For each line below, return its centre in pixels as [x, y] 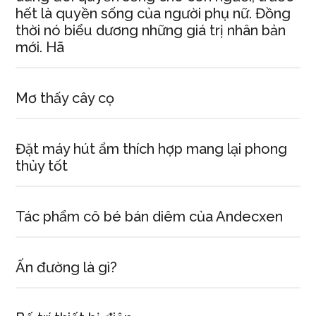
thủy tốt [42, 166]
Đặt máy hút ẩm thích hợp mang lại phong [152, 149]
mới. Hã [40, 47]
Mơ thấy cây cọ [65, 98]
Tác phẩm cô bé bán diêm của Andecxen [150, 217]
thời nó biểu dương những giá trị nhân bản [151, 30]
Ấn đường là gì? [67, 267]
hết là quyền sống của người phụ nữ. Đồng [153, 13]
